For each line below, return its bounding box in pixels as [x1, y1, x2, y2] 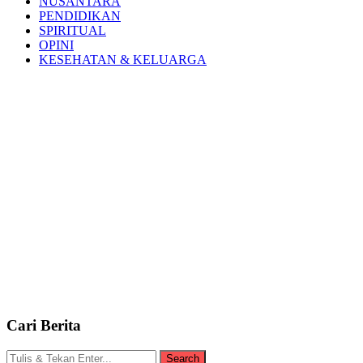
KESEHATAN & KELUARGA [39, 52, 207, 66]
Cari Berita [6, 317, 81, 335]
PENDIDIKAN [39, 8, 121, 23]
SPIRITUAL [39, 23, 106, 37]
